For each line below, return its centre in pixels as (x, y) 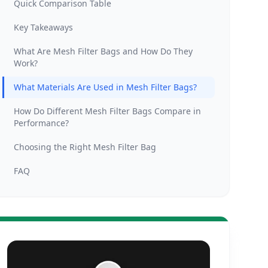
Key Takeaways (43, 27)
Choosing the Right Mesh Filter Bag (85, 147)
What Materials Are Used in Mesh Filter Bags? (105, 87)
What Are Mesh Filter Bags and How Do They (103, 51)
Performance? (41, 123)
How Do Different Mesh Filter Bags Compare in (107, 111)
